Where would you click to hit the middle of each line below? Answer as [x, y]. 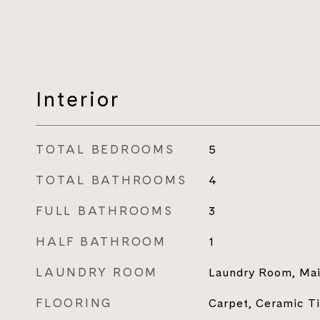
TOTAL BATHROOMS [111, 180]
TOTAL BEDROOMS [105, 149]
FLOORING [74, 303]
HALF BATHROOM [101, 241]
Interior [78, 99]
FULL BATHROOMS [105, 211]
